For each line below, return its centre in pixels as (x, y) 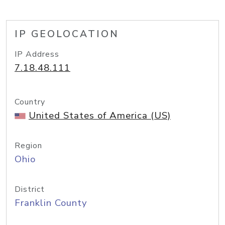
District (30, 189)
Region (28, 146)
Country (30, 102)
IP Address (37, 54)
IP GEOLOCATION (67, 34)
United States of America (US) (100, 116)
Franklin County (51, 203)
